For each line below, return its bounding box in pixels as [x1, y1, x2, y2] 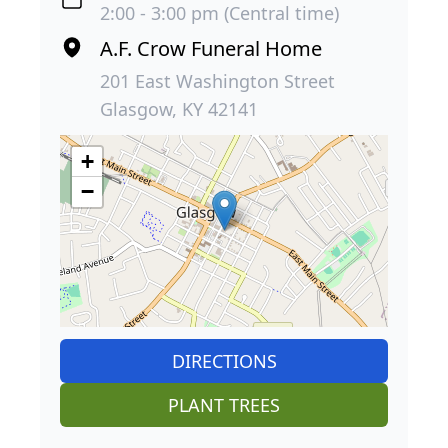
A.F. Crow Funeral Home [100, 35, 322, 63]
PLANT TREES [168, 393, 280, 418]
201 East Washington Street [100, 69, 335, 94]
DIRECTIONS [171, 349, 277, 374]
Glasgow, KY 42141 [100, 97, 258, 122]
